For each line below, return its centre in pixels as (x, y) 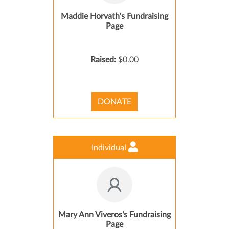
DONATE (114, 102)
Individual (110, 148)
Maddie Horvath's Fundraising (114, 16)
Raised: (104, 60)
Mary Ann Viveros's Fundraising (114, 215)
